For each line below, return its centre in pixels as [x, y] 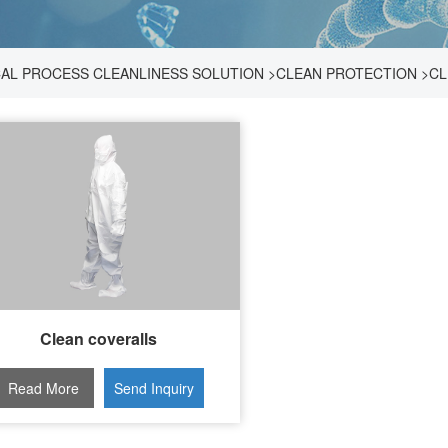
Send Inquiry [153, 387]
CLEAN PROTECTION [346, 73]
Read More [44, 387]
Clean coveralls [99, 338]
